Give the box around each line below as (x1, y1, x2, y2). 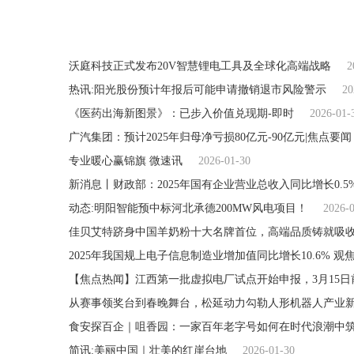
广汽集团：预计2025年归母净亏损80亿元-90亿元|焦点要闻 (69, 131, 352, 143)
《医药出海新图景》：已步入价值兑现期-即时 (69, 107, 294, 119)
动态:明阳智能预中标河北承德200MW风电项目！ (69, 202, 307, 214)
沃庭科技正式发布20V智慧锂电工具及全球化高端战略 (69, 60, 331, 72)
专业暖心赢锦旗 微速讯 (69, 155, 183, 167)
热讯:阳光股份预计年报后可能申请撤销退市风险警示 (69, 84, 326, 96)
